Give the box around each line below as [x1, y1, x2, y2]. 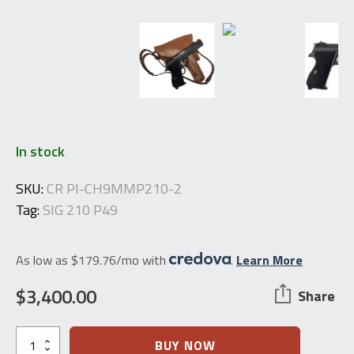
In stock [16, 140, 65, 162]
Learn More [236, 250, 303, 269]
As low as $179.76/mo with [16, 250, 169, 269]
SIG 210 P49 [43, 198, 118, 220]
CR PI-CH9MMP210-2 [47, 177, 182, 199]
